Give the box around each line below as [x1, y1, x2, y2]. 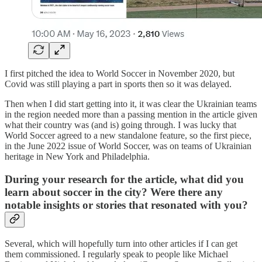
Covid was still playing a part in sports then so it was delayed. [5, 79, 232, 89]
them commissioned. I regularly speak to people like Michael [5, 249, 228, 259]
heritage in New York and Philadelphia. [5, 151, 150, 162]
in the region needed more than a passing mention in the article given [5, 109, 257, 120]
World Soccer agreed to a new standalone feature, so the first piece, [5, 130, 251, 141]
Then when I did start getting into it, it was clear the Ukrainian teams [5, 99, 257, 109]
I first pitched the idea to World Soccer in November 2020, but [5, 68, 235, 79]
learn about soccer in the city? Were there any [5, 186, 223, 199]
